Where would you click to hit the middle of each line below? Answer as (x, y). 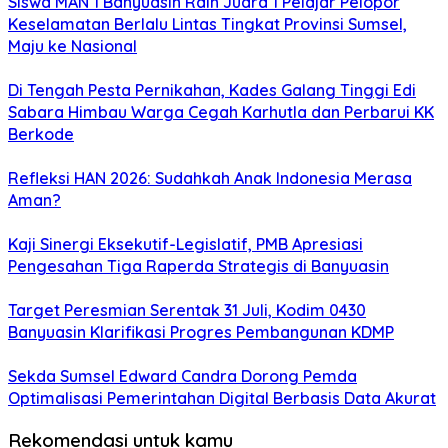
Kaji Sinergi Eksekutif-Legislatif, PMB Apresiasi (185, 244)
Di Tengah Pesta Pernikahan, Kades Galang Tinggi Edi (212, 90)
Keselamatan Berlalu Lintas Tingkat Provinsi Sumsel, (207, 24)
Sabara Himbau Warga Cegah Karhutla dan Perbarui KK (221, 112)
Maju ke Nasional (72, 46)
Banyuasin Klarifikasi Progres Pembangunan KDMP (201, 332)
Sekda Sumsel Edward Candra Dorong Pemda (182, 376)
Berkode (41, 134)
